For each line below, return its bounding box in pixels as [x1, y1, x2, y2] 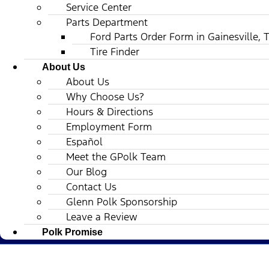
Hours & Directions [66, 104, 153, 118]
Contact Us [66, 180, 116, 193]
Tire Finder [90, 44, 139, 58]
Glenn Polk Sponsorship [66, 195, 177, 208]
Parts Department [66, 15, 148, 29]
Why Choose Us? [66, 89, 144, 103]
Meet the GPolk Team [66, 150, 166, 163]
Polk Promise [42, 226, 103, 237]
